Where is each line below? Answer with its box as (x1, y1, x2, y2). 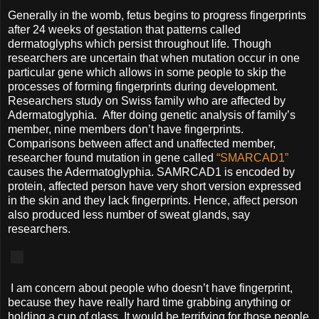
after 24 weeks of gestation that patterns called (8, 23, 241, 36)
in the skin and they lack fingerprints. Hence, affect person (8, 194, 298, 206)
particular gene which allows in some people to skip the (8, 66, 286, 78)
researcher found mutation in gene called (8, 151, 216, 164)
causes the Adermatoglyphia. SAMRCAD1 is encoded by (8, 165, 295, 178)
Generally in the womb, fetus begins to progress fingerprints (8, 9, 306, 21)
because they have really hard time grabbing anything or (8, 296, 291, 308)
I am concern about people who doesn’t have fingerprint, (8, 281, 293, 294)
